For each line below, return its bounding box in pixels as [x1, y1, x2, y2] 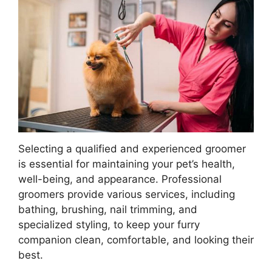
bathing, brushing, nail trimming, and [18, 203, 197, 216]
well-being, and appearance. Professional [18, 172, 222, 185]
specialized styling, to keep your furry [18, 218, 200, 231]
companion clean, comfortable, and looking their [18, 233, 254, 246]
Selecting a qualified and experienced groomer [18, 142, 246, 155]
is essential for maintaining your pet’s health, [18, 157, 235, 170]
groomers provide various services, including [18, 188, 235, 200]
